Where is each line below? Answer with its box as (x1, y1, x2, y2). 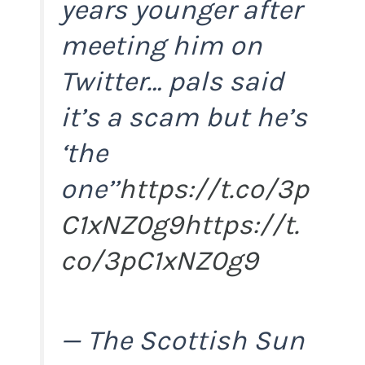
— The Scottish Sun (60, 324, 306, 358)
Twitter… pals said (60, 64, 284, 98)
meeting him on (60, 29, 263, 62)
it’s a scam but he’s (60, 100, 308, 134)
